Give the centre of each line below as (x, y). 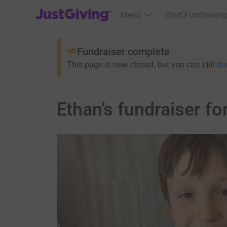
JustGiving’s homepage (77, 8)
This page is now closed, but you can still (141, 65)
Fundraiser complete (123, 52)
